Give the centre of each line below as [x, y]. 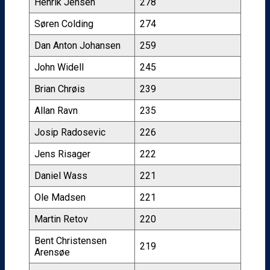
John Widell [59, 67]
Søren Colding [64, 24]
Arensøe [52, 252]
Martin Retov [61, 219]
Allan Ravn [56, 110]
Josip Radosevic [70, 132]
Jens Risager [62, 154]
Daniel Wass [61, 175]
